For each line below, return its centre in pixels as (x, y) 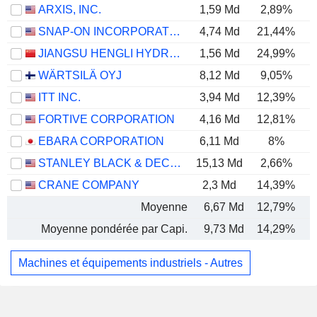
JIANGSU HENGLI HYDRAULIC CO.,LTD (175, 53)
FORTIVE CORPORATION (106, 119)
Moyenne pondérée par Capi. (114, 229)
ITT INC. (59, 97)
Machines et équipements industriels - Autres (131, 263)
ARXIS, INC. (70, 10)
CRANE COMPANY (89, 185)
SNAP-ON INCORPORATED (175, 31)
